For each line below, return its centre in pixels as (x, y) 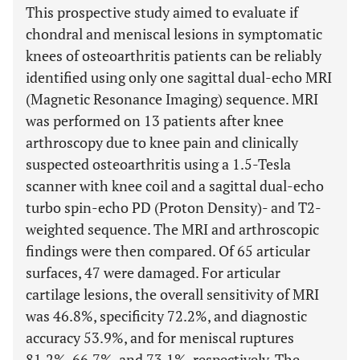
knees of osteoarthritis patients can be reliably (174, 55)
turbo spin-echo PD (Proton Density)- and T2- (174, 207)
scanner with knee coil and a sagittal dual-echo (175, 186)
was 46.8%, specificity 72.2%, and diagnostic (166, 316)
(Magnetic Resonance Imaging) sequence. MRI (172, 99)
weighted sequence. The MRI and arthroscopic (172, 229)
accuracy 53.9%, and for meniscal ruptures (160, 337)
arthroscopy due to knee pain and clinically (162, 142)
